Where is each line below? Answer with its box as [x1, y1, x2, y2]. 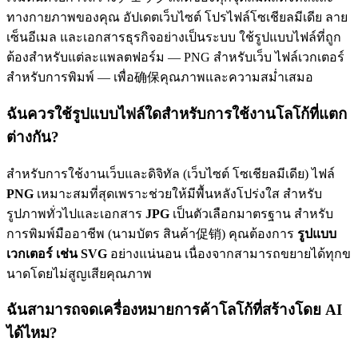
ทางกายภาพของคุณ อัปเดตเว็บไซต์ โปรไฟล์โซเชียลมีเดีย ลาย [6, 10, 348, 25]
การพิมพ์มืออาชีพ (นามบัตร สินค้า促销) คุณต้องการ [6, 226, 297, 241]
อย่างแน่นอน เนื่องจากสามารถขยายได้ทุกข [107, 246, 351, 261]
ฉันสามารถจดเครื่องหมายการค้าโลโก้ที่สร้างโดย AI [6, 301, 342, 319]
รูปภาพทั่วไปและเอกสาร [6, 206, 145, 221]
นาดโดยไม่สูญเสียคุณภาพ [6, 266, 152, 280]
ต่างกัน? [6, 129, 59, 145]
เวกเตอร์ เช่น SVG [6, 246, 107, 261]
